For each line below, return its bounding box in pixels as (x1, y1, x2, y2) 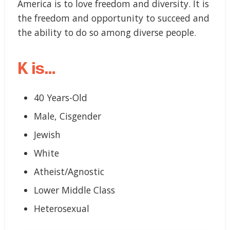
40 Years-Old (34, 91, 87, 104)
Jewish (34, 128, 61, 141)
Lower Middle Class (34, 183, 115, 196)
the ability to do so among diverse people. (17, 26, 196, 39)
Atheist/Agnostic (34, 165, 104, 178)
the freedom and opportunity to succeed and (17, 11, 209, 24)
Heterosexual (34, 202, 89, 215)
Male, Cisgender (34, 109, 101, 122)
